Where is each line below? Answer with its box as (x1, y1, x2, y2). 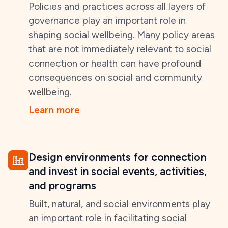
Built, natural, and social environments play (28, 198, 210, 210)
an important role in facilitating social (28, 212, 187, 224)
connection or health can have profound (28, 58, 201, 69)
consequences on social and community (28, 72, 202, 83)
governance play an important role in (28, 15, 186, 26)
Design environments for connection (28, 151, 206, 163)
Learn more (28, 104, 80, 116)
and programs (28, 179, 96, 192)
